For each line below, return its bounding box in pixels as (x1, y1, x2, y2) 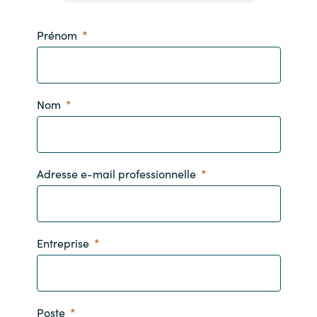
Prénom (36, 26, 77, 42)
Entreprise (36, 234, 89, 250)
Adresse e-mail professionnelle (36, 165, 196, 181)
